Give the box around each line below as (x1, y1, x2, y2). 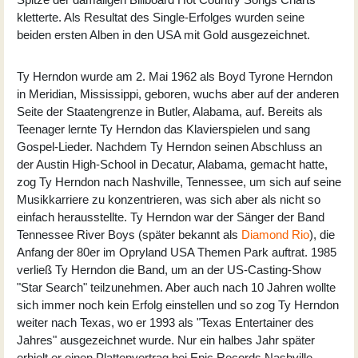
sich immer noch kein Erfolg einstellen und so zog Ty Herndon (17, 297, 339, 312)
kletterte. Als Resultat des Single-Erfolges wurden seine (17, 10, 304, 24)
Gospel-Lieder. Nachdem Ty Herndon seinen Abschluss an (17, 139, 322, 153)
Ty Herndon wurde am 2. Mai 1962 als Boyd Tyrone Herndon (17, 69, 332, 83)
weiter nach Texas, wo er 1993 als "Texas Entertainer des (17, 315, 314, 329)
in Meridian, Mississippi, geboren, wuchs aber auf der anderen (17, 86, 339, 101)
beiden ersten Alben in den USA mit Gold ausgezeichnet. (17, 27, 310, 42)
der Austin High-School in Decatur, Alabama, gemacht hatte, (17, 157, 328, 171)
